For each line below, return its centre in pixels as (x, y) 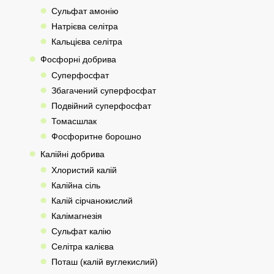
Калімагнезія (76, 216)
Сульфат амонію (85, 11)
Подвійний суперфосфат (101, 106)
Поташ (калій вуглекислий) (104, 262)
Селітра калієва (82, 246)
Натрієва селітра (84, 26)
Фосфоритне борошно (96, 136)
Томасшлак (74, 121)
